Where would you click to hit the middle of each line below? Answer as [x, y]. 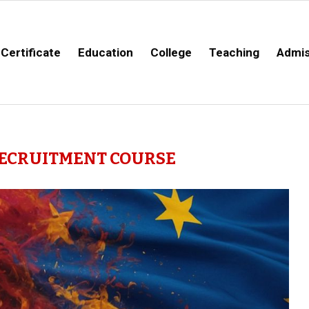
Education [106, 52]
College [171, 52]
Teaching [234, 52]
